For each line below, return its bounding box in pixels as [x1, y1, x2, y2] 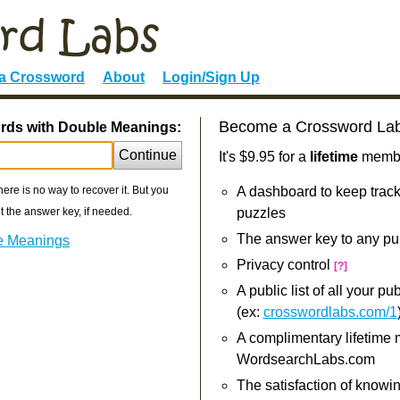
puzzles [236, 205, 286, 221]
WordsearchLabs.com [236, 352, 375, 367]
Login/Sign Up [162, 70, 260, 85]
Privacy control [236, 257, 334, 272]
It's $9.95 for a [218, 149, 310, 164]
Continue [118, 147, 177, 162]
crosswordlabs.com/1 [262, 304, 397, 320]
